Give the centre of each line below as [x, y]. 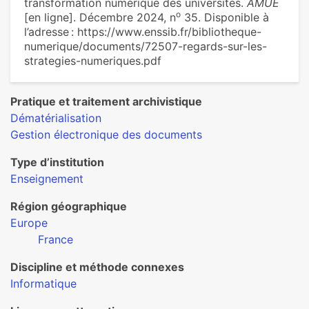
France [56, 239]
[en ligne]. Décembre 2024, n [100, 17]
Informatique [43, 283]
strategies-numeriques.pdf [93, 61]
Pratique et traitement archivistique [106, 101]
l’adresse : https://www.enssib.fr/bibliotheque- [143, 32]
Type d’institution [57, 162]
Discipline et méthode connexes [97, 267]
